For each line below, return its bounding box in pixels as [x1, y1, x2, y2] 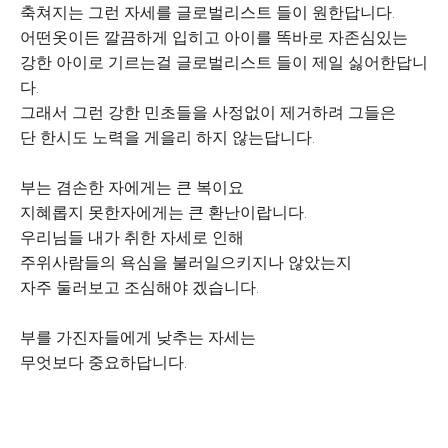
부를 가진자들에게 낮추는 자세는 [20, 328, 256, 347]
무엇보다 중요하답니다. [20, 353, 187, 372]
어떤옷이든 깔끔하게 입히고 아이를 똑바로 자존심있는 [20, 28, 412, 47]
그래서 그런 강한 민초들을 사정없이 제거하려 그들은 [20, 103, 400, 122]
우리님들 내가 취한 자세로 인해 [20, 228, 248, 247]
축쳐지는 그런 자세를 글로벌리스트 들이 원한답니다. [20, 3, 395, 22]
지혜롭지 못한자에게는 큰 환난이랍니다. [20, 203, 307, 222]
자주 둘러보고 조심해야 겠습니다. [20, 278, 259, 297]
